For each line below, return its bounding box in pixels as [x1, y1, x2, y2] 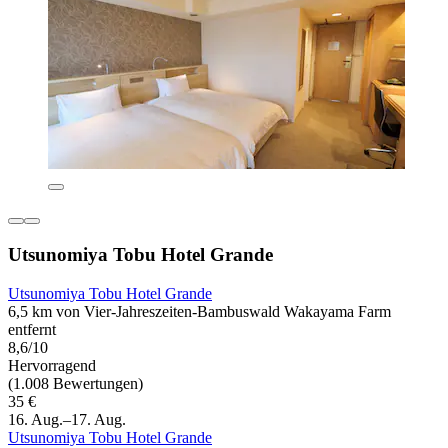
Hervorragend [8, 356, 96, 374]
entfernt [8, 320, 56, 338]
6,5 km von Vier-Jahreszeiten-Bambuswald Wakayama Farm [8, 302, 391, 320]
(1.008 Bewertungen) [8, 374, 143, 392]
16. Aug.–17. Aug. [8, 410, 126, 428]
